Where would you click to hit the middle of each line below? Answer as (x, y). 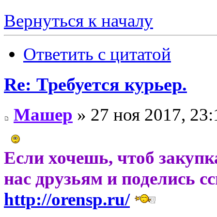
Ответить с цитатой (97, 54)
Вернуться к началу (78, 21)
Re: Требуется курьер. (95, 85)
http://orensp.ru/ (67, 199)
